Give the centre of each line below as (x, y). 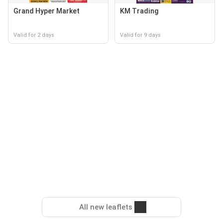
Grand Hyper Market (47, 11)
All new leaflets (106, 207)
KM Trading (139, 11)
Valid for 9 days (140, 35)
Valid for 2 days (34, 35)
